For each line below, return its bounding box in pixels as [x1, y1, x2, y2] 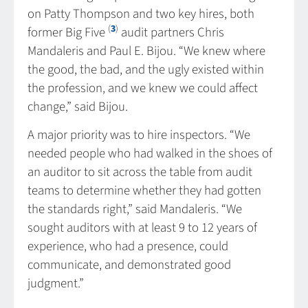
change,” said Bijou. [27, 97, 128, 116]
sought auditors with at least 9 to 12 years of [27, 219, 257, 238]
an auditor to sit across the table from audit [27, 163, 252, 182]
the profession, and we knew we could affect [27, 78, 258, 98]
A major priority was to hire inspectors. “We [27, 126, 250, 145]
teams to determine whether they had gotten [27, 181, 261, 201]
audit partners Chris [118, 23, 224, 42]
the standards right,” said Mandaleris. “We [27, 200, 242, 219]
